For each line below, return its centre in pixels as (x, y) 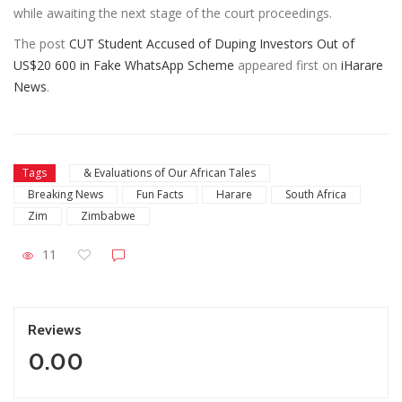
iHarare (362, 65)
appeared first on (288, 65)
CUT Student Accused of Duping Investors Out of (212, 43)
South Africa (316, 194)
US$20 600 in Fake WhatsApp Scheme (124, 65)
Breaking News (66, 194)
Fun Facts (160, 194)
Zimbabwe (108, 215)
